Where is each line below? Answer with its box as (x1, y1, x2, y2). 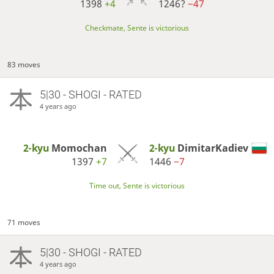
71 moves (7, 217, 41, 228)
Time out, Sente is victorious (89, 180, 185, 191)
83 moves (7, 59, 41, 70)
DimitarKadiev (177, 141, 248, 155)
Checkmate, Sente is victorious (85, 22, 189, 33)
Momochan (51, 141, 107, 155)
